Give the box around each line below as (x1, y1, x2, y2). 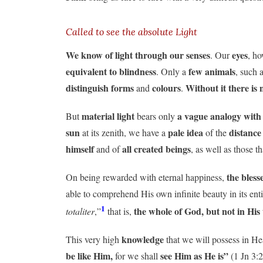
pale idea (168, 125, 203, 139)
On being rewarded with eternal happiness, (66, 170, 227, 183)
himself (66, 141, 96, 156)
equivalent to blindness (66, 64, 156, 78)
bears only (134, 109, 177, 122)
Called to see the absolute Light (66, 25, 197, 38)
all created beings (122, 141, 191, 156)
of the (203, 126, 229, 139)
